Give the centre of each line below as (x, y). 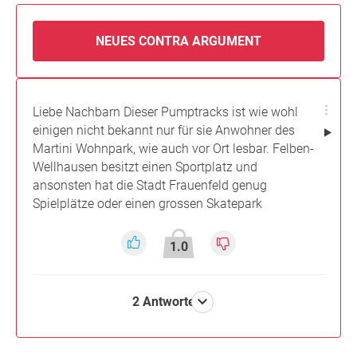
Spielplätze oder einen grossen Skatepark (147, 203)
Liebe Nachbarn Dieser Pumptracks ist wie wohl (165, 112)
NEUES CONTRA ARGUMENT (178, 41)
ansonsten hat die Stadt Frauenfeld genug (150, 185)
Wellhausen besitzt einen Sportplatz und (145, 167)
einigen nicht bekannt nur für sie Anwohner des (164, 130)
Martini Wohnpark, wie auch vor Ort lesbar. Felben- (173, 148)
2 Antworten (167, 302)
